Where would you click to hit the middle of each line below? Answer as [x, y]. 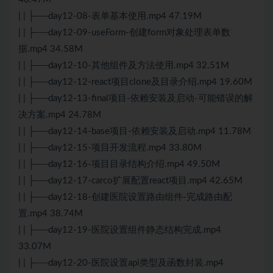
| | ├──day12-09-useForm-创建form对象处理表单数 [124, 33]
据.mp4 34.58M [51, 49]
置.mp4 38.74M [51, 214]
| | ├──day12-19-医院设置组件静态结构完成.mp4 [120, 230]
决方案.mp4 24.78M [60, 115]
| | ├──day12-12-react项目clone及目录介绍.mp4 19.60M [135, 82]
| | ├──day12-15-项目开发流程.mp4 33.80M [110, 148]
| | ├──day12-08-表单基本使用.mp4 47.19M [110, 16]
